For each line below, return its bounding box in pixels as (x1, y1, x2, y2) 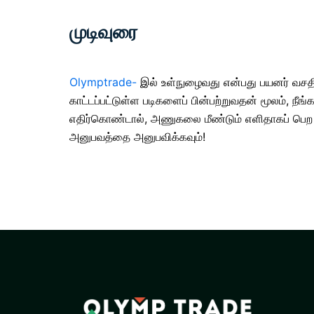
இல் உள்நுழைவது (137, 74, 224, 89)
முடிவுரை (69, 20, 137, 43)
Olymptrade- (69, 74, 137, 89)
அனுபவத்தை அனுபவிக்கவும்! (69, 129, 205, 144)
